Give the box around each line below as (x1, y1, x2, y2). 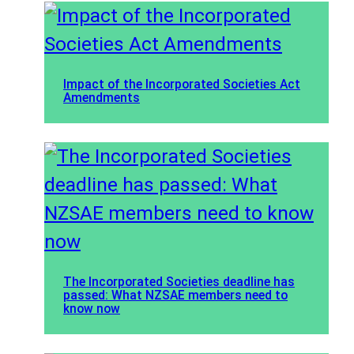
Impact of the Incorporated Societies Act (63, 76, 300, 92)
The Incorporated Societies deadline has (63, 273, 295, 289)
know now (63, 300, 120, 316)
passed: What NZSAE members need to (63, 287, 288, 303)
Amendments (63, 89, 140, 105)
